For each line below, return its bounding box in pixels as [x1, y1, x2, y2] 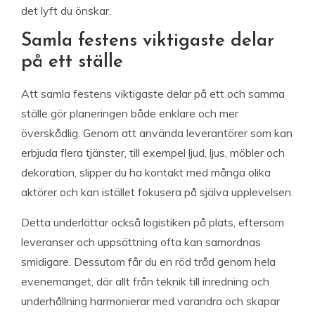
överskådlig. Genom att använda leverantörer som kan [21, 126, 292, 140]
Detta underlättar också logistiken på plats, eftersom [21, 215, 284, 229]
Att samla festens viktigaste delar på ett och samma [21, 86, 285, 101]
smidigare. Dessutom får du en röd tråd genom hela [21, 255, 276, 269]
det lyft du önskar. [21, 4, 111, 18]
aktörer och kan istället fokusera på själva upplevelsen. [21, 185, 293, 199]
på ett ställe [21, 53, 123, 72]
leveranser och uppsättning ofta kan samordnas [21, 235, 261, 249]
